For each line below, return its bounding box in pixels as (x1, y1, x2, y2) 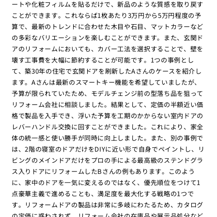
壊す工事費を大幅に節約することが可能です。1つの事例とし (11, 55, 194, 64)
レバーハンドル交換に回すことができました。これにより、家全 (11, 122, 204, 131)
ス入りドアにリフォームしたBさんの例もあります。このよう (11, 166, 195, 176)
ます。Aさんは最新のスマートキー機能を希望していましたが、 (11, 77, 201, 87)
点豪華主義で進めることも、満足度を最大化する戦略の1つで (11, 188, 194, 198)
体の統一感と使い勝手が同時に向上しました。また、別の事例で (11, 133, 204, 142)
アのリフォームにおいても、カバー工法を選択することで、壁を (11, 44, 204, 53)
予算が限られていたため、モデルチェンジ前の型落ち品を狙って (11, 88, 204, 98)
